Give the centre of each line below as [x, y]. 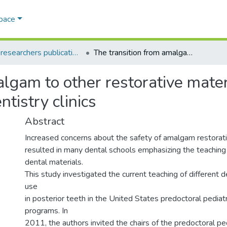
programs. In [46, 211]
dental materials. [54, 162]
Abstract [45, 121]
